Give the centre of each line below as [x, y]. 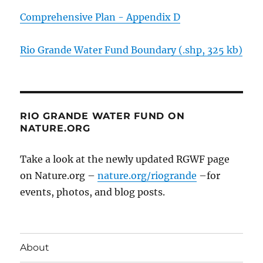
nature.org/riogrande [147, 175]
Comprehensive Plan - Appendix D [100, 17]
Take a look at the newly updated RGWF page [125, 159]
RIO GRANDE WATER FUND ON [102, 116]
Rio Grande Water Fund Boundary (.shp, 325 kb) [131, 50]
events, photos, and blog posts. [93, 192]
